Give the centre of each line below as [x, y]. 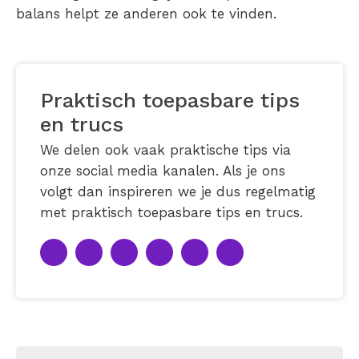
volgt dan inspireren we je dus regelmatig [178, 192]
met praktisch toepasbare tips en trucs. [171, 212]
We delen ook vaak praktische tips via [165, 150]
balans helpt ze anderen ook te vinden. [146, 14]
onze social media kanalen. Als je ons [163, 171]
